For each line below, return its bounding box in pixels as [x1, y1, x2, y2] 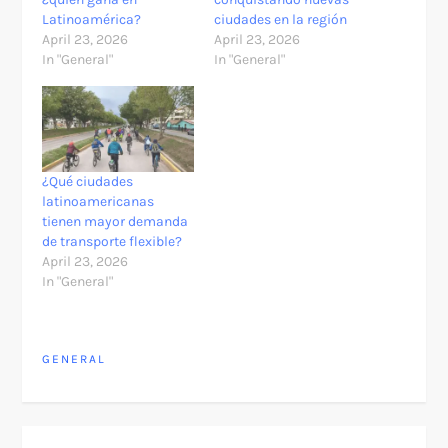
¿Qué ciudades [42, 173, 134, 191]
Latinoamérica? [42, 10, 142, 28]
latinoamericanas [42, 193, 155, 211]
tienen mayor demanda [42, 213, 189, 231]
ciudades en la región [214, 10, 347, 28]
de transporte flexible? [42, 233, 183, 251]
